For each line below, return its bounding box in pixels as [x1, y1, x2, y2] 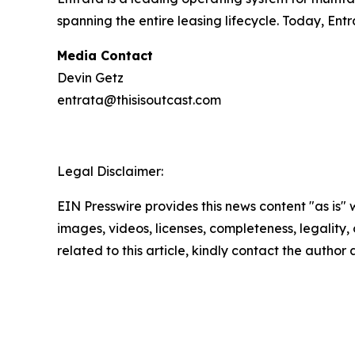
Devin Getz [57, 69, 124, 86]
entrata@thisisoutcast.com [57, 91, 221, 108]
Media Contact [57, 47, 153, 63]
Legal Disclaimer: [57, 162, 163, 179]
